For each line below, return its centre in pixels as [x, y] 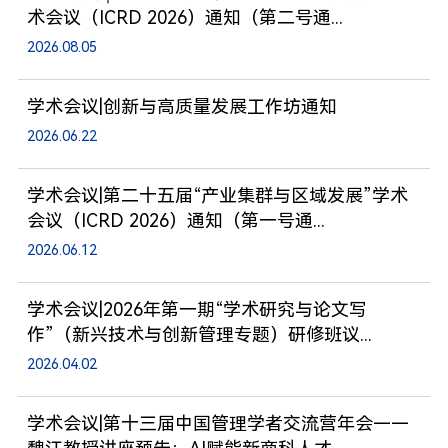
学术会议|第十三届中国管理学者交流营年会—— [217, 423]
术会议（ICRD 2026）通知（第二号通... [184, 17]
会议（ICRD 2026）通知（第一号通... [175, 220]
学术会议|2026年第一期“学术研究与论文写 [196, 309]
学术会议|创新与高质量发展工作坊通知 [181, 106]
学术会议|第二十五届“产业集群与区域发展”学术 [217, 195]
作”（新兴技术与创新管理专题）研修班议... [199, 334]
